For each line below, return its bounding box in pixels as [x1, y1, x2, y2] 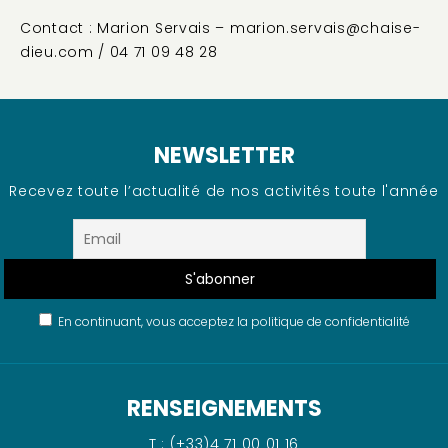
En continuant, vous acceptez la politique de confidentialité [51, 312, 410, 330]
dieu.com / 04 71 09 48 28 [20, 41, 218, 62]
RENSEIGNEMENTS [126, 392, 322, 424]
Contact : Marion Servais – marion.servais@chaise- [20, 17, 421, 38]
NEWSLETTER [153, 139, 295, 171]
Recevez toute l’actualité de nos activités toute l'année [9, 180, 439, 201]
